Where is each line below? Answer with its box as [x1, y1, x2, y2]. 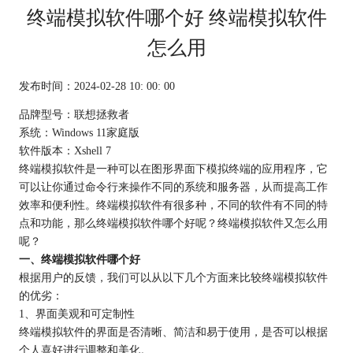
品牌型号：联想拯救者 [18, 107, 129, 121]
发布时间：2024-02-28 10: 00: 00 [18, 80, 175, 92]
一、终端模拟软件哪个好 [18, 252, 140, 266]
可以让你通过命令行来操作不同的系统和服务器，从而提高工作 [18, 180, 328, 193]
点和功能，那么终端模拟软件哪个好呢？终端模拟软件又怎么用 [18, 216, 328, 229]
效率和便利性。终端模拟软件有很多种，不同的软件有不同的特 [18, 198, 328, 211]
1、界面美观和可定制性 [18, 307, 135, 320]
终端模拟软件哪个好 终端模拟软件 [26, 6, 327, 28]
